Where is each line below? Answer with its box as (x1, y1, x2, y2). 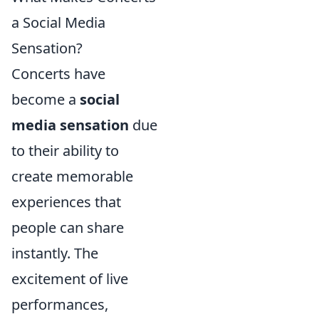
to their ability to (11, 140, 119, 160)
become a (11, 89, 80, 109)
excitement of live (11, 268, 128, 288)
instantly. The (11, 243, 98, 263)
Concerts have (11, 63, 105, 83)
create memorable (11, 166, 133, 186)
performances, (11, 294, 108, 314)
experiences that (11, 192, 121, 211)
